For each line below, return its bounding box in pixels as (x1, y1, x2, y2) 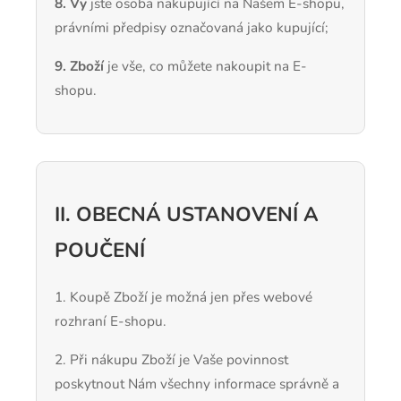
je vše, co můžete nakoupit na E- (107, 55, 307, 75)
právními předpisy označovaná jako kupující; (55, 18, 328, 38)
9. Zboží (55, 55, 104, 75)
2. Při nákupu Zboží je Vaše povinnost (55, 349, 288, 369)
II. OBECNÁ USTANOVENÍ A (55, 200, 319, 228)
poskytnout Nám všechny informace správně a (55, 373, 339, 393)
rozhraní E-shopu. (55, 311, 166, 331)
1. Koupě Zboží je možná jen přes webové (55, 287, 312, 307)
